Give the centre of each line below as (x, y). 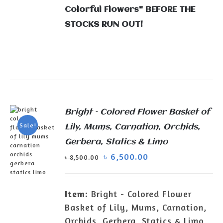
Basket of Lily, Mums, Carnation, (136, 207)
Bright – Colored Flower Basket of (138, 112)
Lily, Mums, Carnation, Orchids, (133, 127)
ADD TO (33, 205)
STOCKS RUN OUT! (104, 24)
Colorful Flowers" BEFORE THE (130, 9)
